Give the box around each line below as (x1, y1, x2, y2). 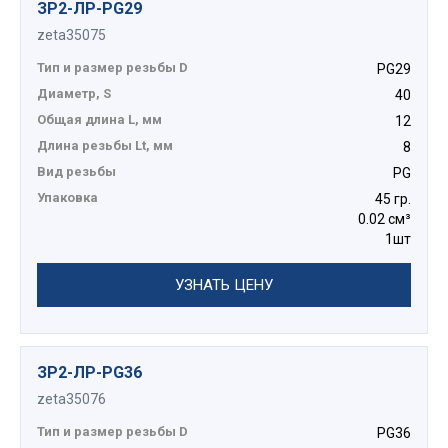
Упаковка (37, 190, 98, 206)
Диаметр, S (37, 86, 111, 102)
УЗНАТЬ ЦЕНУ (175, 276, 273, 295)
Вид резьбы (37, 164, 116, 180)
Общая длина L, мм (37, 112, 162, 128)
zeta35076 (37, 391, 106, 408)
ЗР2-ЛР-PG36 (37, 363, 142, 383)
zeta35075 (37, 27, 106, 44)
